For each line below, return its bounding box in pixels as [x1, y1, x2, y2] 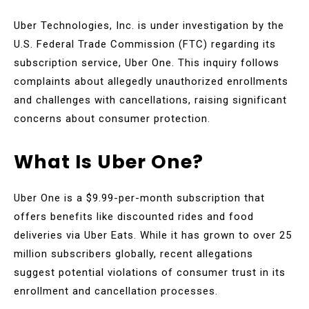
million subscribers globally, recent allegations [14, 247, 253, 260]
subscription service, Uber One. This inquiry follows [14, 56, 279, 69]
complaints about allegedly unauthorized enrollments [14, 74, 288, 88]
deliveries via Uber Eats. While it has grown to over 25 [14, 228, 292, 241]
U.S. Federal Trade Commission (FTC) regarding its [14, 37, 276, 50]
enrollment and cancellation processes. [14, 284, 218, 297]
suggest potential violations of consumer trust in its [14, 266, 286, 279]
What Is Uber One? [14, 148, 203, 175]
